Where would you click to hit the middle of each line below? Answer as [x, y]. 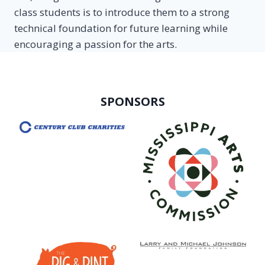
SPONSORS [132, 101]
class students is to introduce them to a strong [122, 12]
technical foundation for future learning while [121, 28]
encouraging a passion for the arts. [96, 44]
